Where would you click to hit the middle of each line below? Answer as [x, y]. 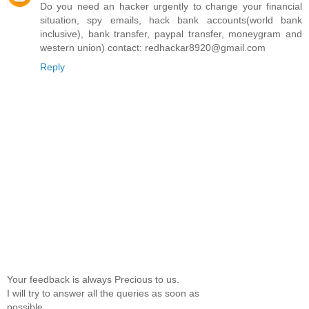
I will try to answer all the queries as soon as [103, 293]
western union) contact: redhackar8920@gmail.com [153, 47]
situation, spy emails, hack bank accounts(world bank [171, 20]
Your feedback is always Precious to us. [93, 279]
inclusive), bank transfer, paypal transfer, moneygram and [171, 33]
